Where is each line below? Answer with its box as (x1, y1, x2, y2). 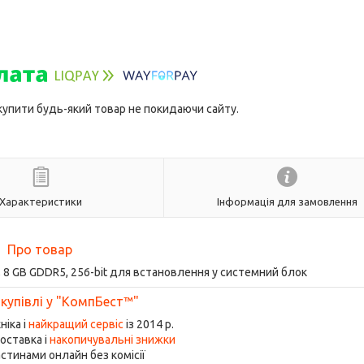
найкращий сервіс (28, 318, 123, 331)
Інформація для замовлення (217, 195, 357, 207)
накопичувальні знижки (49, 333, 175, 346)
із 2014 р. (123, 318, 174, 331)
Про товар (7, 242, 72, 257)
